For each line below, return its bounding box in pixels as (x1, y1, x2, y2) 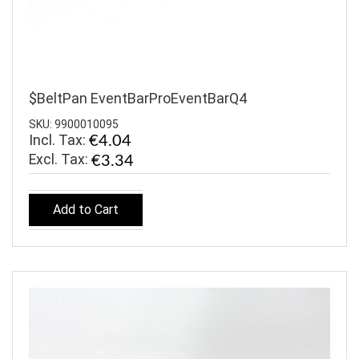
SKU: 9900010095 (29, 117, 119, 131)
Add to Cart (53, 202, 119, 218)
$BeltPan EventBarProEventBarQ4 (29, 90, 247, 107)
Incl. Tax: (29, 131, 89, 148)
